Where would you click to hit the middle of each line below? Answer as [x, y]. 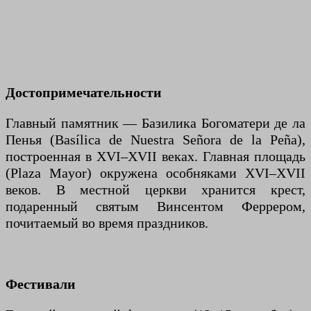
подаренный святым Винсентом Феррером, [155, 206]
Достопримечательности [84, 92]
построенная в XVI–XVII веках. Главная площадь [155, 156]
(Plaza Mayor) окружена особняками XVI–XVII [155, 173]
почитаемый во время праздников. [107, 222]
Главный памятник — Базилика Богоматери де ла [155, 123]
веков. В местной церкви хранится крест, [155, 189]
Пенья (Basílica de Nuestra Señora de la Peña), [155, 139]
